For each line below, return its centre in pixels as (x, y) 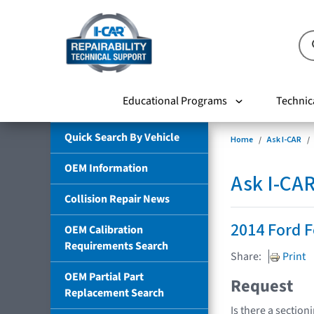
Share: (246, 256)
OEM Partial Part (104, 277)
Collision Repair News (117, 199)
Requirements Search (116, 246)
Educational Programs (175, 101)
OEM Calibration (104, 230)
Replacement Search (114, 293)
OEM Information (106, 168)
